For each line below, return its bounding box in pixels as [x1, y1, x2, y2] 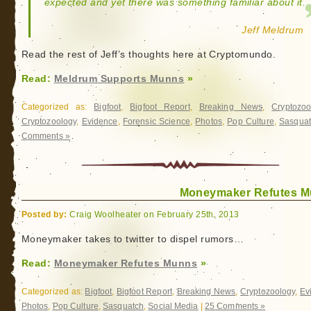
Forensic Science [122, 117, 190, 126]
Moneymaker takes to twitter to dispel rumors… [21, 234, 244, 244]
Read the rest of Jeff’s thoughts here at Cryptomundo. [21, 49, 276, 60]
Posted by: [21, 210, 67, 219]
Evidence [81, 117, 118, 126]
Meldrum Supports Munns [53, 74, 185, 84]
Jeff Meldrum [242, 25, 304, 35]
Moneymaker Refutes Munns [53, 258, 198, 269]
